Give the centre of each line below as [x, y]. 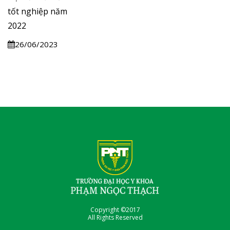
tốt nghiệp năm [37, 11]
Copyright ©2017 [115, 209]
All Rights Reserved [115, 217]
